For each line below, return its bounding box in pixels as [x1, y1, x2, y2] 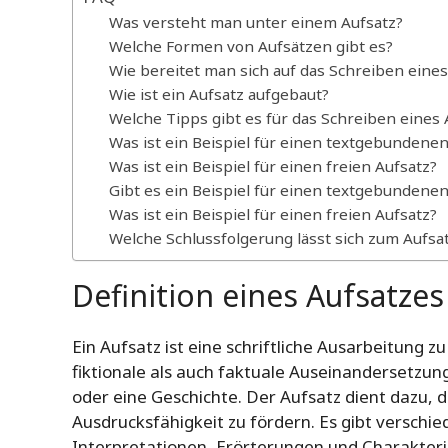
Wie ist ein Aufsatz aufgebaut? [108, 84, 329, 105]
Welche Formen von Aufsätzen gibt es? [108, 36, 393, 57]
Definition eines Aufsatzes [72, 275, 444, 317]
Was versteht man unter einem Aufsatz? [108, 12, 403, 33]
